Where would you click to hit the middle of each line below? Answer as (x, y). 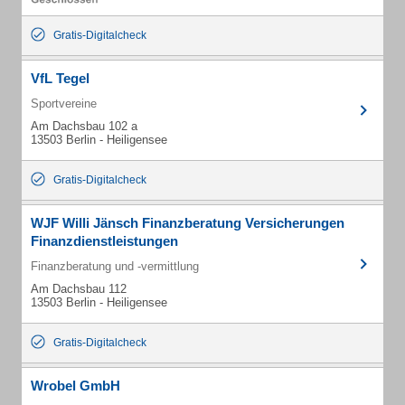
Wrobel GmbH (75, 386)
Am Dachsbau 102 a (84, 126)
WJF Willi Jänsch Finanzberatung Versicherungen (188, 223)
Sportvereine (64, 104)
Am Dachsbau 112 (79, 289)
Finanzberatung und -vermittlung (115, 266)
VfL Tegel (60, 78)
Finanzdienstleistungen (104, 241)
